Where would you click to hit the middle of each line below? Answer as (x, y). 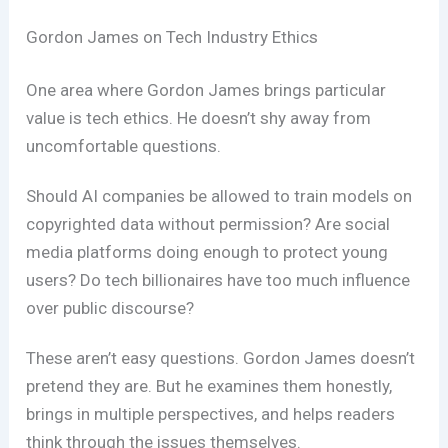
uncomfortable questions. (124, 146)
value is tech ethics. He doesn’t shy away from (199, 118)
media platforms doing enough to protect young (207, 252)
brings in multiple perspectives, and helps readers (211, 414)
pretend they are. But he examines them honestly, (209, 386)
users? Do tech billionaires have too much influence (218, 280)
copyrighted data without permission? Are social (208, 224)
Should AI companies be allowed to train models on (219, 196)
